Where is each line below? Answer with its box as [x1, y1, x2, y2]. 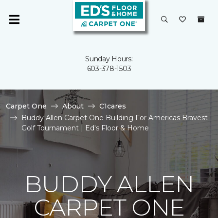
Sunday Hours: [85, 54, 133, 63]
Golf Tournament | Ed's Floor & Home [21, 124, 149, 132]
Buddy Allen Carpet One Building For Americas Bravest [21, 113, 208, 122]
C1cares [99, 102, 126, 110]
